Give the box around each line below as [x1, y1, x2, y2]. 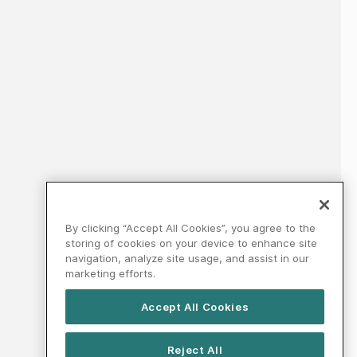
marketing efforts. [65, 267, 155, 280]
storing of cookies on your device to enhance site [65, 237, 317, 250]
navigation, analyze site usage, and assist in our [65, 252, 309, 265]
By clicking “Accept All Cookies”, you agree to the [65, 222, 316, 235]
